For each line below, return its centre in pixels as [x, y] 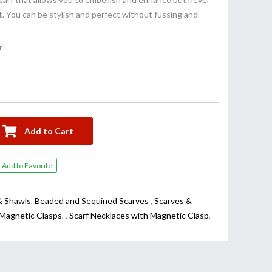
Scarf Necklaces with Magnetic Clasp [139, 215]
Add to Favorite [34, 166]
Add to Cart [49, 131]
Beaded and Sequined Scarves [92, 200]
